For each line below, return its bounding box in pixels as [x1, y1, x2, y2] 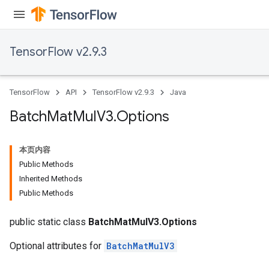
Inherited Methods [19, 174, 82, 183]
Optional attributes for [10, 240, 104, 252]
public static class [10, 216, 88, 228]
